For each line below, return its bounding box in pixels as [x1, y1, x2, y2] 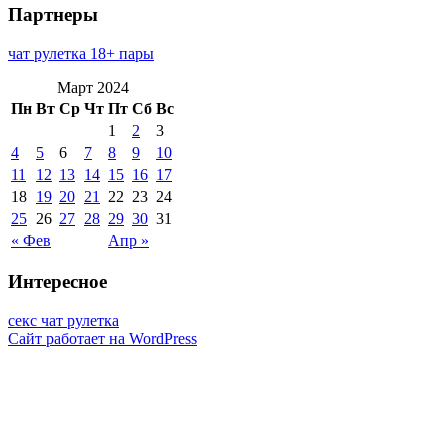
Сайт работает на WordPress [8, 330, 197, 348]
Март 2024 [56, 78, 129, 96]
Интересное [8, 271, 107, 293]
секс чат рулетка [8, 312, 119, 330]
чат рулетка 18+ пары [8, 44, 154, 62]
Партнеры [8, 4, 98, 25]
